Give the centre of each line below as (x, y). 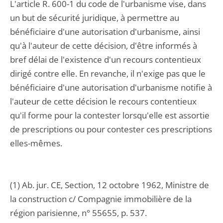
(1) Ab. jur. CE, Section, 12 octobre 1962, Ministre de (110, 185)
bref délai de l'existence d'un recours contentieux (106, 59)
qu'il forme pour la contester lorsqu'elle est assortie (110, 115)
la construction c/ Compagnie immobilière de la (101, 199)
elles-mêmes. (36, 143)
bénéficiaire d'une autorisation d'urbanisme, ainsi (105, 32)
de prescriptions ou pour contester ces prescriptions (111, 129)
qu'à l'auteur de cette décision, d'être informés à (104, 46)
